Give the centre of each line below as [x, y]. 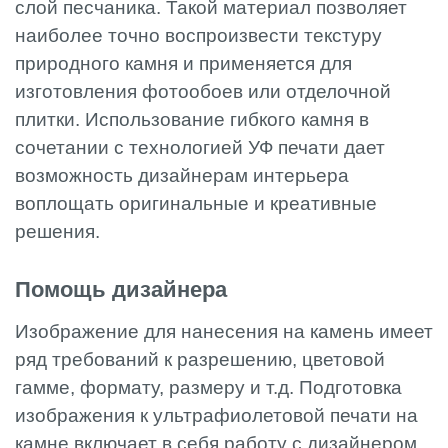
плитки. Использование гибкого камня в [192, 119]
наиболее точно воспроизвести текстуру [198, 35]
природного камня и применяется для [183, 63]
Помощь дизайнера [121, 289]
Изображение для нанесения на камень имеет [224, 331]
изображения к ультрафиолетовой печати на [216, 415]
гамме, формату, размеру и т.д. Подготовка [208, 387]
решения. [57, 231]
